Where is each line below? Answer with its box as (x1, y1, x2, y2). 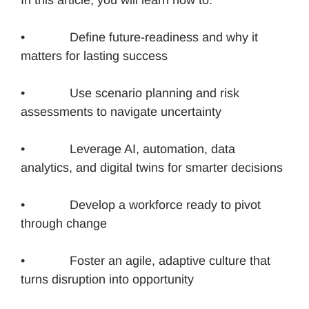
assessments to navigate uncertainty (21, 104, 221, 119)
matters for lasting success (21, 48, 168, 63)
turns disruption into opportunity (21, 272, 194, 286)
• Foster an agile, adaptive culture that (21, 253, 270, 268)
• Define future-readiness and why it (21, 30, 258, 44)
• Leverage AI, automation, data (21, 141, 235, 156)
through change (21, 216, 107, 230)
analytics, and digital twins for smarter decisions (21, 160, 283, 175)
